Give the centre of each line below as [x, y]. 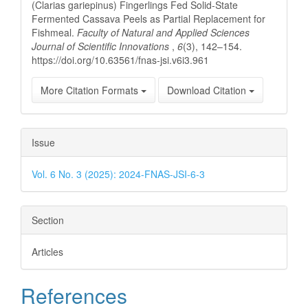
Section [48, 220]
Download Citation [208, 90]
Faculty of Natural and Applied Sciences [163, 32]
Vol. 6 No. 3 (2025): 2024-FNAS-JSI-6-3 [118, 174]
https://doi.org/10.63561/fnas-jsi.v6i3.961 [120, 60]
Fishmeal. [54, 32]
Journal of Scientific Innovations [102, 46]
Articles [47, 252]
